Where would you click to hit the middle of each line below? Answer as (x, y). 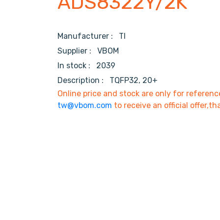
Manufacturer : (88, 36)
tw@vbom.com (85, 106)
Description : (82, 81)
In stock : (76, 66)
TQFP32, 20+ (134, 81)
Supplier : (77, 51)
